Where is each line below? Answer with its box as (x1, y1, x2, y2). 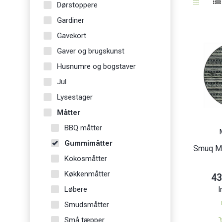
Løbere (64, 184, 87, 194)
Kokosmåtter (64, 154, 107, 163)
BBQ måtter (64, 123, 102, 132)
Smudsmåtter (64, 200, 109, 209)
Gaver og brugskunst (57, 46, 124, 55)
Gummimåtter (64, 138, 112, 148)
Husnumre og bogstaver (57, 61, 136, 71)
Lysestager (57, 92, 93, 102)
